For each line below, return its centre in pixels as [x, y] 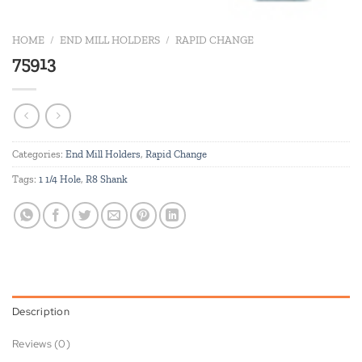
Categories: [39, 154]
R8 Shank [107, 179]
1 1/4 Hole [60, 179]
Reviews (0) [41, 344]
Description [41, 312]
